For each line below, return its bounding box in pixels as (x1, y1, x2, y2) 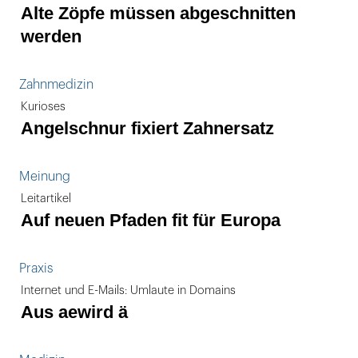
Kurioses (21, 101, 66, 113)
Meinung (19, 170, 70, 183)
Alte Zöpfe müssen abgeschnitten (21, 3, 296, 23)
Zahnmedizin (19, 78, 93, 91)
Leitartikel (21, 193, 71, 205)
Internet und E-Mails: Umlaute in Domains (21, 284, 236, 296)
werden (21, 26, 82, 46)
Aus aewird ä (21, 302, 128, 322)
